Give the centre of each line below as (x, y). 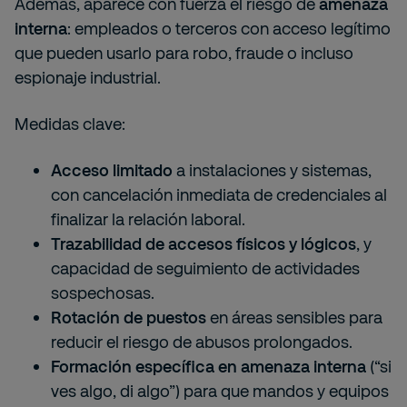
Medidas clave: (70, 124)
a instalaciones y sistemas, (272, 170)
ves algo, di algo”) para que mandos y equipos (220, 391)
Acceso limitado (112, 170)
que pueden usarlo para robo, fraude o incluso (184, 53)
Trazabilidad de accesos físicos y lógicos (203, 243)
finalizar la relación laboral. (148, 219)
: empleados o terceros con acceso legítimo (229, 28)
